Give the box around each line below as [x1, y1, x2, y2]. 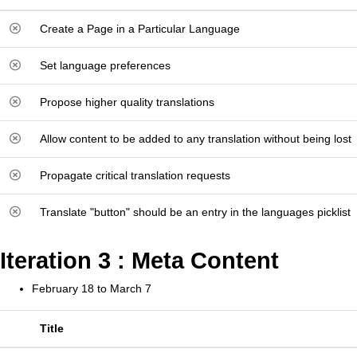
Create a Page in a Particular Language [40, 22, 240, 35]
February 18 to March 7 [32, 282, 151, 295]
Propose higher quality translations [40, 96, 214, 108]
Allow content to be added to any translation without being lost [40, 132, 351, 145]
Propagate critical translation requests [40, 169, 230, 182]
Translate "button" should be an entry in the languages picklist [40, 206, 351, 218]
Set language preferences [40, 59, 171, 72]
